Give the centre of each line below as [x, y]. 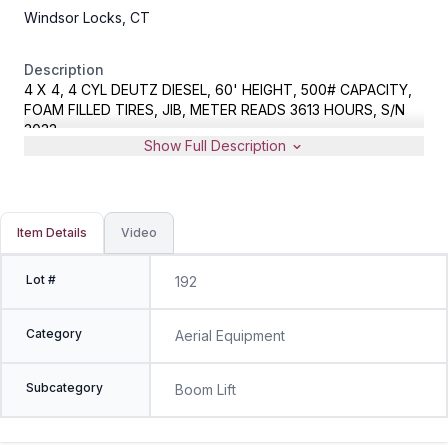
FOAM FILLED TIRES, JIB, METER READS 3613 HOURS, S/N [214, 109]
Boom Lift [205, 389]
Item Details [52, 232]
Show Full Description [217, 145]
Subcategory [64, 387]
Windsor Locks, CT [87, 17]
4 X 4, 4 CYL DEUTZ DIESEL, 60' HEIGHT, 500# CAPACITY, [218, 89]
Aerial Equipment [229, 335]
